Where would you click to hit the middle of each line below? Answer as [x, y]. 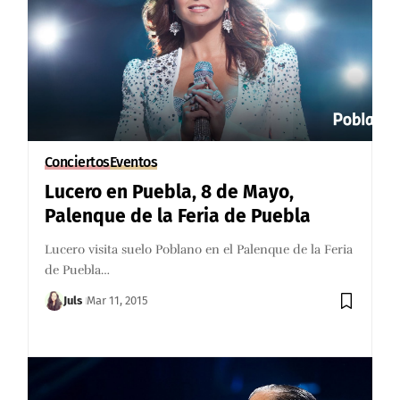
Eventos [133, 162]
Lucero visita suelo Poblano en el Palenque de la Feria [198, 250]
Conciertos [77, 162]
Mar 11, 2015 [117, 301]
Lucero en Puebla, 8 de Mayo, [169, 192]
